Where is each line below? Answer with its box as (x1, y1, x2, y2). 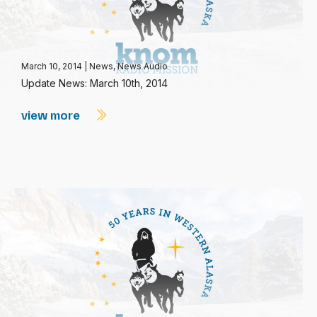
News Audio (117, 61, 168, 71)
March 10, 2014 (21, 61, 84, 71)
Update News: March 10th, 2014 (21, 77, 168, 89)
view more (21, 107, 83, 122)
